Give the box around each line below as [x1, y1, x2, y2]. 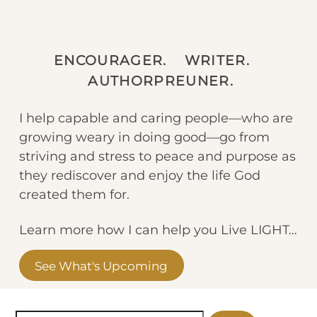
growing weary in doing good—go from [18, 129, 270, 145]
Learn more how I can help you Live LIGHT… [18, 222, 297, 238]
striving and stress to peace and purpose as [18, 148, 296, 164]
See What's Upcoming [35, 258, 168, 273]
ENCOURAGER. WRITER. [54, 52, 263, 69]
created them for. [18, 186, 129, 202]
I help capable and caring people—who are [18, 110, 293, 126]
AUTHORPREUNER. [83, 73, 234, 90]
